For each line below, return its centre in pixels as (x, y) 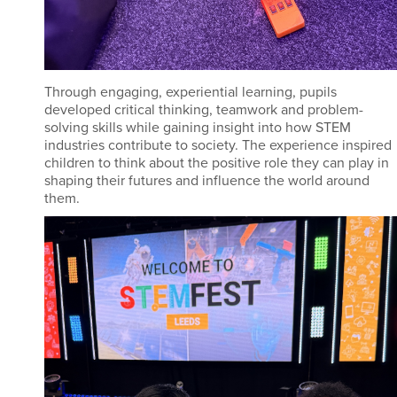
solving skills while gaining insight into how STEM (198, 128)
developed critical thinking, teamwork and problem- (204, 110)
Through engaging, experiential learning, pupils (191, 93)
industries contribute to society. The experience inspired (218, 146)
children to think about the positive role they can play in (217, 163)
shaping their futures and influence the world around (207, 181)
